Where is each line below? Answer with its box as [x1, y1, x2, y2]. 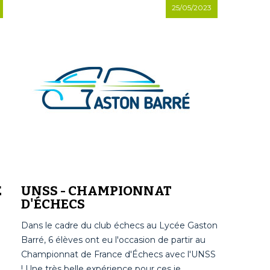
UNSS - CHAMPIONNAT [20, 183, 172, 199]
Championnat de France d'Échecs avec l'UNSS [20, 249, 216, 260]
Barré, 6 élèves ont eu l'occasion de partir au [20, 234, 206, 245]
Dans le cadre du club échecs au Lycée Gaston [20, 220, 218, 231]
